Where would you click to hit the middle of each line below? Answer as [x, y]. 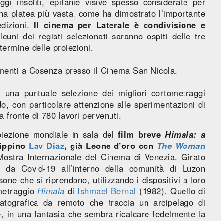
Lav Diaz [47, 145]
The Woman [181, 145]
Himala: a [185, 134]
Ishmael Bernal [109, 191]
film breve [141, 134]
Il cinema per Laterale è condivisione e [120, 24]
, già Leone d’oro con [110, 145]
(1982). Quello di [172, 191]
